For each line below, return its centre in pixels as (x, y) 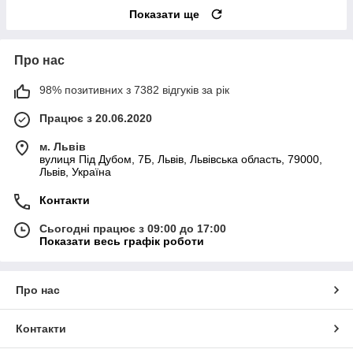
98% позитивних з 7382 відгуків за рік (134, 90)
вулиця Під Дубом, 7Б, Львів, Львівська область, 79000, (181, 160)
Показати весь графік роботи (122, 242)
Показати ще (164, 15)
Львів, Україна (75, 172)
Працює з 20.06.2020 (96, 119)
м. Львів (63, 147)
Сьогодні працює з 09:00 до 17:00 (133, 229)
